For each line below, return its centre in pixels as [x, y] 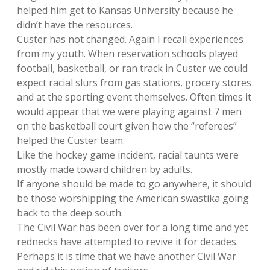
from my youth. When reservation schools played [127, 54]
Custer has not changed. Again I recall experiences [130, 39]
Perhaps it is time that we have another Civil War [127, 256]
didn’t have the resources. [75, 25]
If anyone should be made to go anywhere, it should [134, 184]
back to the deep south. [70, 213]
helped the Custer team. [71, 140]
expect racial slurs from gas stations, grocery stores [134, 83]
